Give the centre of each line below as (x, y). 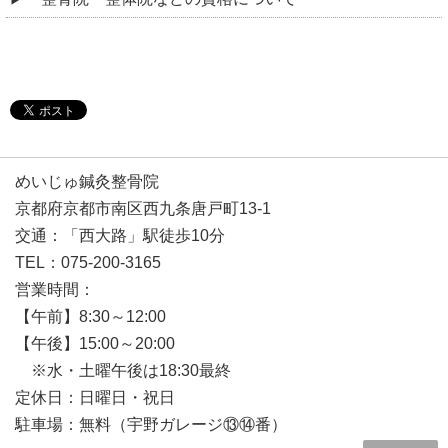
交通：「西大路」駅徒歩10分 (120, 235)
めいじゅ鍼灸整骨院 (87, 181)
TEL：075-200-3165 (88, 262)
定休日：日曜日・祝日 (95, 397)
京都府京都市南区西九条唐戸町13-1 (143, 208)
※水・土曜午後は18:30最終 (123, 370)
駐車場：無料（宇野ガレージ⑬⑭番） (151, 424)
